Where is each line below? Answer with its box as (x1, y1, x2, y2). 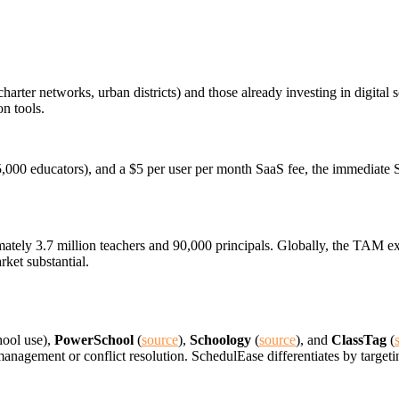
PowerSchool (54, 332, 134, 348)
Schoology (190, 332, 251, 348)
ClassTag (331, 332, 387, 348)
